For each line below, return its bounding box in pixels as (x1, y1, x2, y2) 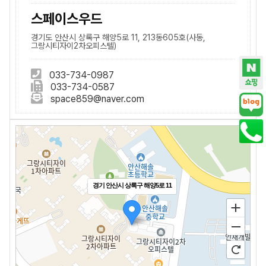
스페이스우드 (30, 10, 102, 27)
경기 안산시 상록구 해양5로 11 (93, 182, 172, 189)
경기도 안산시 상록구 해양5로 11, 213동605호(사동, (30, 33, 205, 43)
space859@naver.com (50, 93, 144, 105)
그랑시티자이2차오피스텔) (30, 41, 116, 51)
